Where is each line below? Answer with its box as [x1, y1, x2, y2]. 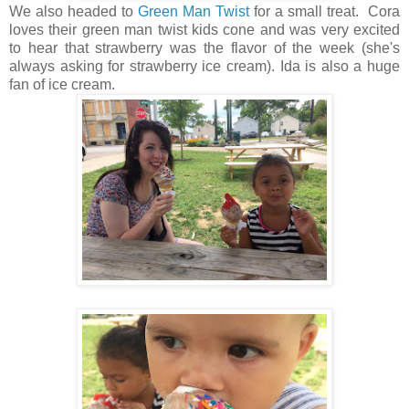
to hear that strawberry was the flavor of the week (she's [9, 40, 400, 57]
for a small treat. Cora [249, 4, 400, 20]
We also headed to [9, 4, 138, 20]
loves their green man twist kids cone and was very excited [9, 22, 400, 38]
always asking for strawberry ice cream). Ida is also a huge [9, 58, 400, 75]
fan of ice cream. [9, 77, 115, 93]
